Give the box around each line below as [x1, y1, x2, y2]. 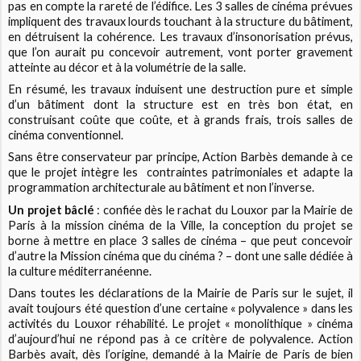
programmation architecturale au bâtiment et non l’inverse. [8, 180, 315, 195]
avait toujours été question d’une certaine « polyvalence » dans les [8, 301, 353, 315]
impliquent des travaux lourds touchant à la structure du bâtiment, [8, 15, 353, 29]
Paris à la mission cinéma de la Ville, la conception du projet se [8, 218, 353, 232]
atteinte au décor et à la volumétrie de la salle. [8, 60, 247, 75]
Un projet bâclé [8, 202, 95, 217]
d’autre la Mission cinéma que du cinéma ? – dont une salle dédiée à [8, 248, 353, 263]
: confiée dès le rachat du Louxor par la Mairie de [94, 202, 353, 217]
